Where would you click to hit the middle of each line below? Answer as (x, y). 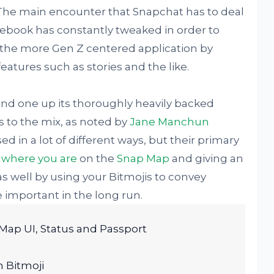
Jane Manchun (169, 122)
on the (97, 158)
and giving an (206, 158)
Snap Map (143, 158)
